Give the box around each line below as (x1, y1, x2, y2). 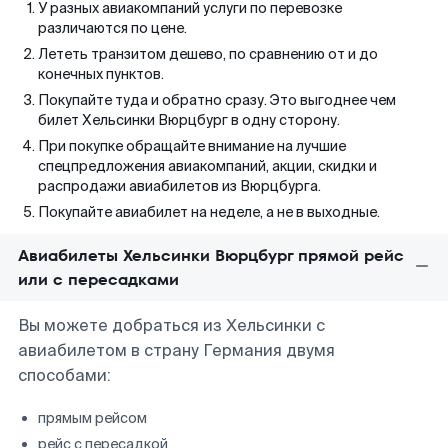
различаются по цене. (38, 19, 187, 37)
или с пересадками (18, 268, 179, 291)
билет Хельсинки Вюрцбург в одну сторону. (38, 111, 340, 129)
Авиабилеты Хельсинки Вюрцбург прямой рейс (18, 244, 404, 267)
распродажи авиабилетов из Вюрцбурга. (38, 177, 321, 195)
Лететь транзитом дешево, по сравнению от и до (38, 45, 378, 63)
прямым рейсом (38, 409, 147, 427)
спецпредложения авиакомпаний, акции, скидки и (38, 157, 377, 175)
